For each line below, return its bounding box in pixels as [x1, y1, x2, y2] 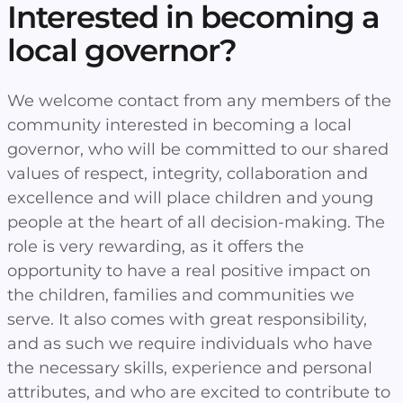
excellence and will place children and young [7, 188, 373, 208]
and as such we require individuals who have [7, 334, 372, 354]
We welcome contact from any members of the [7, 91, 391, 111]
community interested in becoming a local [7, 115, 352, 135]
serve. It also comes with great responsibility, [7, 309, 367, 329]
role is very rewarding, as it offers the [7, 237, 304, 256]
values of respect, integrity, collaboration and [7, 164, 368, 184]
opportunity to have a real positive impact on [7, 261, 371, 281]
